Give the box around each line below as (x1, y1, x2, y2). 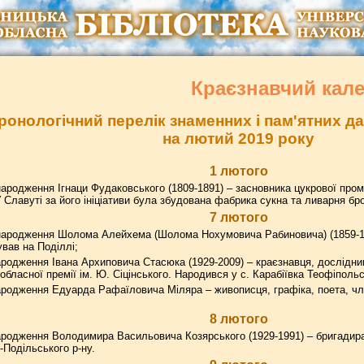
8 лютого (209, 312, 268, 326)
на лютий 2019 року (162, 130, 314, 147)
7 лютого (209, 210, 268, 224)
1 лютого (209, 164, 268, 178)
